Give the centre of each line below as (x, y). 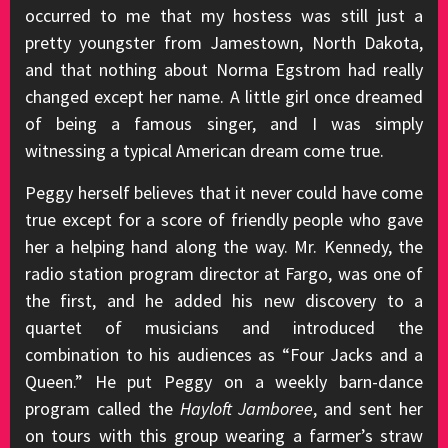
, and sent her (368, 408)
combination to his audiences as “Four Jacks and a (224, 354)
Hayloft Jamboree (246, 408)
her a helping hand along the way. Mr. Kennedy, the (224, 246)
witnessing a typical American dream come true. (204, 150)
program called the (102, 408)
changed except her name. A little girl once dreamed (224, 96)
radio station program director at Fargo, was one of (224, 273)
